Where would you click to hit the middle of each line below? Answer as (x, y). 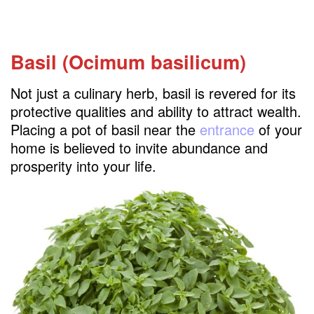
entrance (227, 129)
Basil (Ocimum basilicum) (128, 62)
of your (278, 129)
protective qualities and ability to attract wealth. (156, 111)
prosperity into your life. (83, 165)
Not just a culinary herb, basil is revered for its (153, 93)
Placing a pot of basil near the (105, 129)
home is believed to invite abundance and (139, 147)
